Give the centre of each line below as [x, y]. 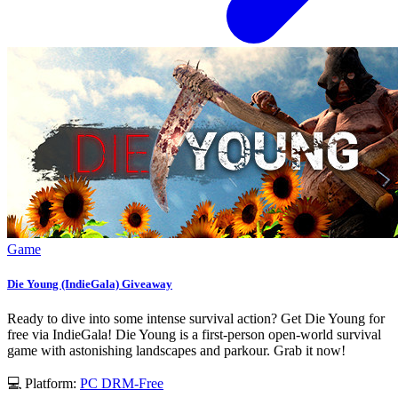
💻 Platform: [44, 383]
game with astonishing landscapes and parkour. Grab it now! [176, 350]
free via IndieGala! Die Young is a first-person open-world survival [194, 334]
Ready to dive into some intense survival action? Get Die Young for [196, 318]
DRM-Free [132, 383]
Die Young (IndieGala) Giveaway [90, 283]
